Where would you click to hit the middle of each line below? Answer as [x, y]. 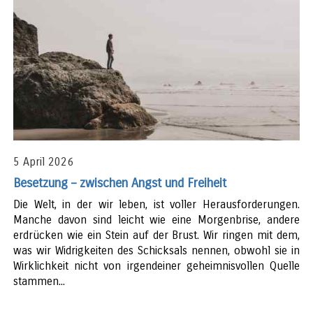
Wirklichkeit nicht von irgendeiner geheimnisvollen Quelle [156, 266]
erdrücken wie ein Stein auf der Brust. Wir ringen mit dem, [156, 235]
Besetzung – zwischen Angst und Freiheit [120, 183]
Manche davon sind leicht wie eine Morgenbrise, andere [156, 220]
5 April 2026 [44, 162]
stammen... [39, 282]
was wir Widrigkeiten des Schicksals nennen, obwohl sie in [156, 251]
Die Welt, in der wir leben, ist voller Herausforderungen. [156, 205]
